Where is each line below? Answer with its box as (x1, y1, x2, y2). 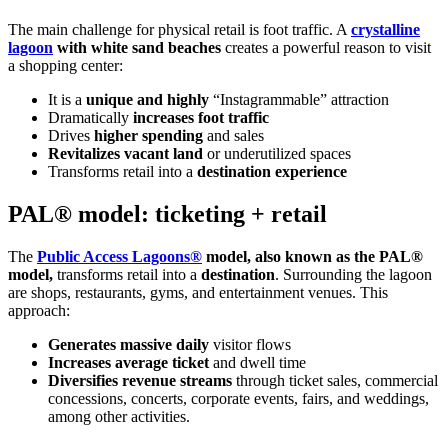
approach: (8, 301, 70, 319)
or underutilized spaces (203, 144, 351, 162)
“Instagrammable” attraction (209, 90, 389, 108)
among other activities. (48, 407, 190, 425)
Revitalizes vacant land (48, 144, 203, 162)
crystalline (351, 20, 420, 38)
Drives (48, 126, 94, 144)
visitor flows (209, 335, 291, 353)
